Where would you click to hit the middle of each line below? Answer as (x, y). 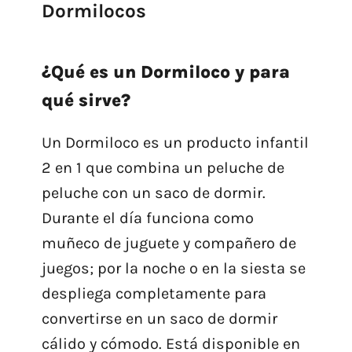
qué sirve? (86, 101)
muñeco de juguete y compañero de (169, 244)
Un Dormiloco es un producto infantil (175, 143)
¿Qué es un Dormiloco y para (165, 72)
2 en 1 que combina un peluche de (163, 168)
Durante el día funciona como (147, 218)
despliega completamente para (154, 294)
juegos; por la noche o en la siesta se (173, 269)
